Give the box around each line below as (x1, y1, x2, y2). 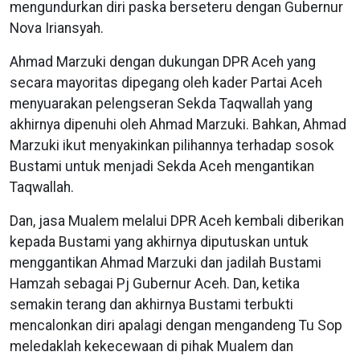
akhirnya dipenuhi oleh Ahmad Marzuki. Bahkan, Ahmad (10, 117, 346, 133)
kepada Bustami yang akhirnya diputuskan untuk (10, 234, 309, 251)
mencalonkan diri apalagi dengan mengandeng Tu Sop (10, 317, 342, 334)
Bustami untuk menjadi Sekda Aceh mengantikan (10, 158, 314, 175)
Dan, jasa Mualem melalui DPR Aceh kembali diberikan (10, 213, 344, 230)
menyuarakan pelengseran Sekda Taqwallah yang (10, 96, 313, 112)
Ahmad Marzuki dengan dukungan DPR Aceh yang (10, 54, 316, 71)
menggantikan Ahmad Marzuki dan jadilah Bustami (10, 255, 321, 272)
